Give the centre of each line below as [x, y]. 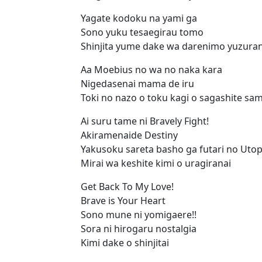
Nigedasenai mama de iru [137, 83]
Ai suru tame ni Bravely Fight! [145, 121]
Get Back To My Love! [127, 186]
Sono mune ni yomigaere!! [139, 214]
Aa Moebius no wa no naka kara [151, 69]
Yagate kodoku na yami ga [139, 18]
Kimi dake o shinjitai [125, 242]
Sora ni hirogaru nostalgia [139, 228]
